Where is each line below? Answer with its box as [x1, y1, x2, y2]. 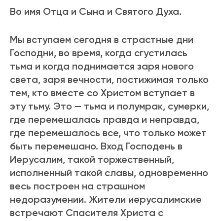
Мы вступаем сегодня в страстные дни [10, 34, 193, 46]
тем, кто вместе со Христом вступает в [10, 87, 195, 99]
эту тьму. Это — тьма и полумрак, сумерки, [10, 100, 209, 112]
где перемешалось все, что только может [10, 127, 207, 139]
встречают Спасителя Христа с [10, 207, 163, 219]
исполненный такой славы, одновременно [10, 167, 208, 179]
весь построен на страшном [10, 180, 145, 192]
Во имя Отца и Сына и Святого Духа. [10, 5, 182, 18]
